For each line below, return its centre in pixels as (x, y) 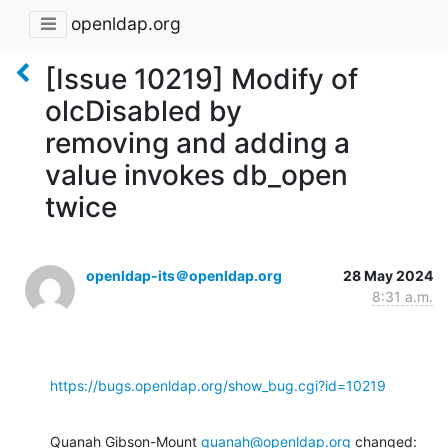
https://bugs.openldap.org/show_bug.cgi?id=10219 (218, 385)
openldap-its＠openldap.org (184, 275)
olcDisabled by (143, 110)
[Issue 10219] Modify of (201, 78)
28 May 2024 (388, 275)
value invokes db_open (196, 174)
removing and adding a (197, 142)
